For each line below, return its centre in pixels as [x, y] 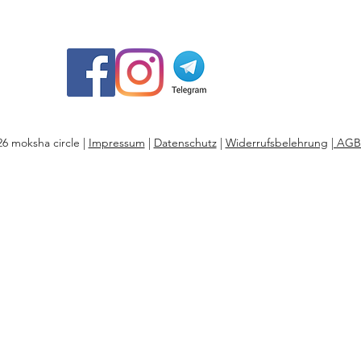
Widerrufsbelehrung [276, 143]
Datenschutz [185, 143]
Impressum [116, 143]
